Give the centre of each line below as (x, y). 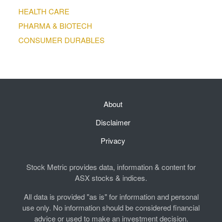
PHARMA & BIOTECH (55, 25)
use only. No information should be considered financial (111, 207)
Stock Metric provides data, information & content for (111, 166)
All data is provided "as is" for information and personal (111, 196)
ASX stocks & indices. (111, 177)
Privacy (113, 140)
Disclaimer (113, 122)
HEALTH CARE (44, 11)
